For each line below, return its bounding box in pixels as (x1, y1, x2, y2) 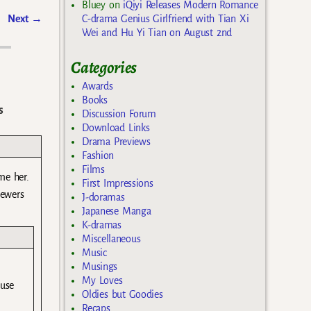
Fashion (82, 150, 115, 162)
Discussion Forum (82, 108, 156, 120)
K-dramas (82, 219, 121, 231)
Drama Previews (82, 136, 151, 148)
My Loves (82, 275, 123, 287)
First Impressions (82, 178, 153, 190)
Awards (82, 81, 113, 92)
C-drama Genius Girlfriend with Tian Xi (82, 12, 249, 24)
